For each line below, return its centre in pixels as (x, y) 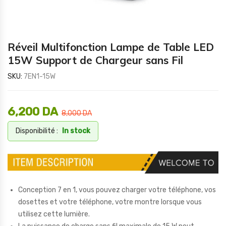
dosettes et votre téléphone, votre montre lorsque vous (110, 202)
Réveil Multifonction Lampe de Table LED (111, 47)
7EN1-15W (40, 76)
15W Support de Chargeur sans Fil (95, 60)
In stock (76, 131)
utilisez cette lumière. (54, 214)
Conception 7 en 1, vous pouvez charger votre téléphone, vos (117, 190)
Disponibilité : (37, 131)
